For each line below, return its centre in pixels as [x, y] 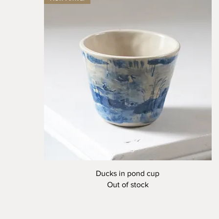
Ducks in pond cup [128, 173]
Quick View [128, 172]
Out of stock [128, 184]
